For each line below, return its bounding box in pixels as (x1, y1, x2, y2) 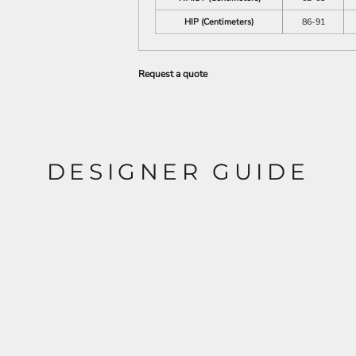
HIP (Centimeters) (184, 16, 253, 28)
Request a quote (138, 68, 207, 80)
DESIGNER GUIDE (46, 158, 310, 185)
